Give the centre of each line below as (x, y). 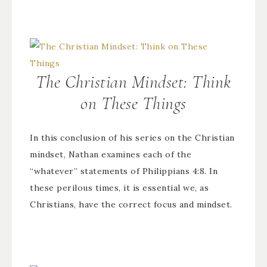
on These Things (133, 103)
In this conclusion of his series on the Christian (132, 138)
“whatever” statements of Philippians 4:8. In (124, 171)
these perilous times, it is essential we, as (119, 188)
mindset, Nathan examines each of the (111, 154)
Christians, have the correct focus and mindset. (131, 204)
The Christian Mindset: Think (133, 82)
